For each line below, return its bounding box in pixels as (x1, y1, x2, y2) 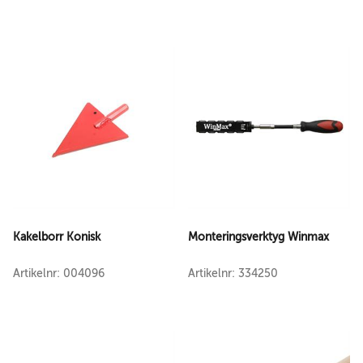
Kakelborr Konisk (13, 230, 100, 243)
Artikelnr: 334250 (188, 267, 278, 280)
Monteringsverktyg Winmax (188, 230, 329, 243)
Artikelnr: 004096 (13, 267, 105, 280)
